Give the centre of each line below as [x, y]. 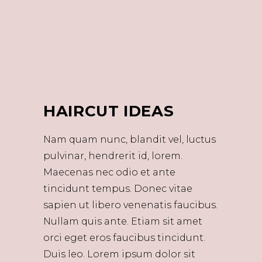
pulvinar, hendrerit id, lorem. [113, 156]
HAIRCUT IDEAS [109, 111]
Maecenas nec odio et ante [109, 172]
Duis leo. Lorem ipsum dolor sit [119, 254]
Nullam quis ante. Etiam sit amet [123, 221]
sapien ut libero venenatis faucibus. [130, 205]
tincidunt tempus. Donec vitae [118, 189]
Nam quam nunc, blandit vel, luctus [130, 139]
